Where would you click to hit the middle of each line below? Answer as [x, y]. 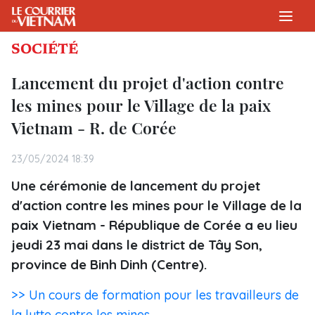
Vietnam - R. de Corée [94, 128]
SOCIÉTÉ [45, 50]
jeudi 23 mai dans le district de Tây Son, [137, 245]
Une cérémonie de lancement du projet [136, 186]
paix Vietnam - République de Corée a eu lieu [154, 225]
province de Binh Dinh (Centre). [109, 264]
